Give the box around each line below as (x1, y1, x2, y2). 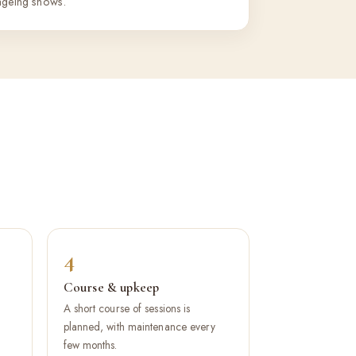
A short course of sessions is (63, 300, 191, 316)
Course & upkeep (63, 279, 160, 296)
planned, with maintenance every (63, 319, 215, 335)
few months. (63, 337, 118, 353)
